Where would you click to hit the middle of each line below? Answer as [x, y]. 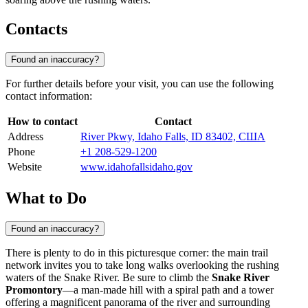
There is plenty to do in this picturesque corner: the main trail [137, 252]
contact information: [49, 96]
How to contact [43, 121]
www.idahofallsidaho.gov [136, 166]
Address [25, 136]
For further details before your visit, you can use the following [140, 83]
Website [25, 166]
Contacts [36, 29]
